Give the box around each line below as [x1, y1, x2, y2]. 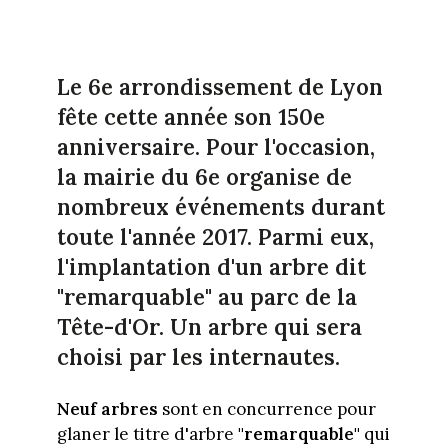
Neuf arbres [56, 398, 158, 421]
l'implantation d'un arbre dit [56, 253, 366, 282]
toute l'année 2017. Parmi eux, [56, 223, 374, 252]
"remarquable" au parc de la [56, 283, 357, 312]
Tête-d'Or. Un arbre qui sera [56, 313, 362, 342]
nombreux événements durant [56, 193, 385, 222]
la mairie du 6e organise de [56, 163, 352, 192]
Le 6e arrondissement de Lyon [56, 73, 383, 102]
